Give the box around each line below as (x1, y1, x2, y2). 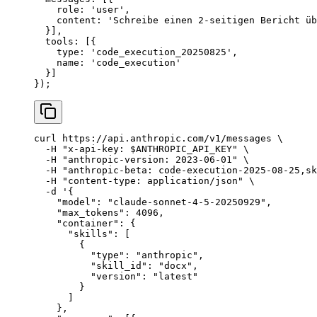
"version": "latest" (34, 270, 198, 282)
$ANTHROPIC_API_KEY (130, 143, 232, 154)
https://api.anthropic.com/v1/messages (57, 132, 272, 144)
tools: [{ (34, 35, 96, 47)
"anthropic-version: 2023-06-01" (57, 154, 238, 165)
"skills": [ (34, 228, 130, 239)
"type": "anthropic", (34, 249, 204, 260)
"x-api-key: (57, 143, 130, 154)
